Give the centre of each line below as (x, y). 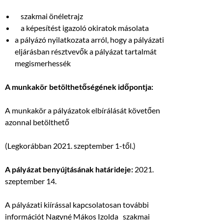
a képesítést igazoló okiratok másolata (82, 28)
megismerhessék (43, 63)
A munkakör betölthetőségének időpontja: (79, 87)
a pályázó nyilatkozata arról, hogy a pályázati (89, 40)
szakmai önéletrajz (49, 16)
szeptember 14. (31, 181)
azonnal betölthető (37, 122)
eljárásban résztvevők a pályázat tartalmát (86, 52)
